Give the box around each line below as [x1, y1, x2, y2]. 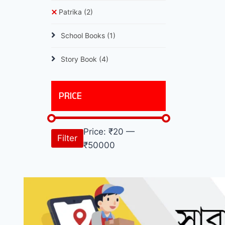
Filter [57, 133, 77, 144]
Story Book [61, 54, 99, 63]
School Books [61, 31, 107, 40]
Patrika [59, 7, 84, 16]
